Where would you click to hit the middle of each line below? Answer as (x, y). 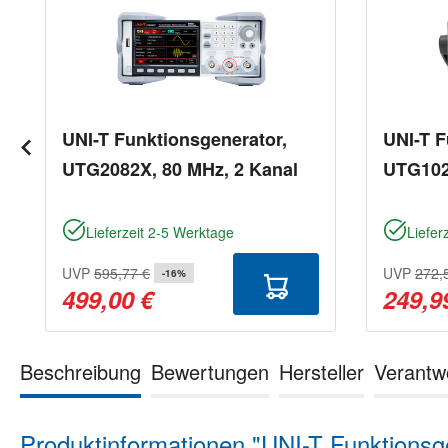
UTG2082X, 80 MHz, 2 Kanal (180, 168)
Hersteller (321, 371)
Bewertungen (210, 371)
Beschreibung (80, 371)
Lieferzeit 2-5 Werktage (160, 231)
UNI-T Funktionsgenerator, (175, 138)
